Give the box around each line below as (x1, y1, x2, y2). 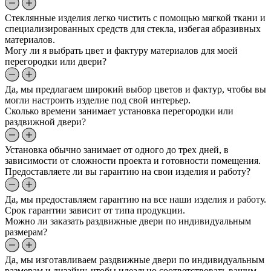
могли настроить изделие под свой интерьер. (5, 94, 191, 105)
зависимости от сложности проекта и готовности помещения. (5, 155, 261, 166)
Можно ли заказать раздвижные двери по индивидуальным (5, 215, 251, 226)
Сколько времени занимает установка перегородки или (5, 105, 233, 116)
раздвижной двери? (5, 116, 86, 127)
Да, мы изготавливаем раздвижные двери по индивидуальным (5, 254, 264, 265)
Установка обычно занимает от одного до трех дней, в (5, 144, 229, 155)
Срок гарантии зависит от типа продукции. (5, 204, 185, 215)
